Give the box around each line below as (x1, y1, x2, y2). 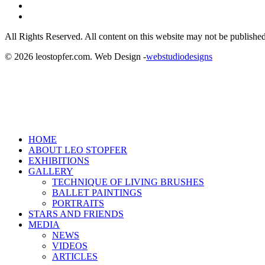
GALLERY (28, 166, 73, 176)
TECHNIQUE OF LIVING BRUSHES (52, 177, 204, 187)
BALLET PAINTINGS (52, 188, 142, 198)
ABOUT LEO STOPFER (28, 145, 127, 155)
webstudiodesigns (146, 51, 212, 62)
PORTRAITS (52, 198, 104, 208)
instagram (28, 11, 64, 21)
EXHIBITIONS (28, 156, 89, 166)
